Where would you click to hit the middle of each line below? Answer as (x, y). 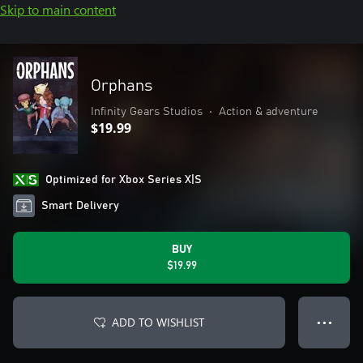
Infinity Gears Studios (147, 112)
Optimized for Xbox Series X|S (124, 180)
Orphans (122, 86)
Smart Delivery (81, 206)
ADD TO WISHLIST (158, 322)
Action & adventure (269, 112)
